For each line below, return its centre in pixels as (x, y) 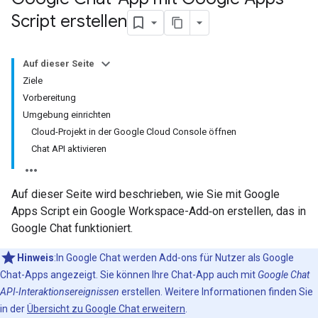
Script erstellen (69, 22)
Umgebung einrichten (67, 115)
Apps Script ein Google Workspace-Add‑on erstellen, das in (159, 211)
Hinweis (35, 258)
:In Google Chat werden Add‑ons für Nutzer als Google (174, 258)
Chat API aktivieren (69, 149)
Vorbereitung (49, 98)
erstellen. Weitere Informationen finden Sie (216, 292)
